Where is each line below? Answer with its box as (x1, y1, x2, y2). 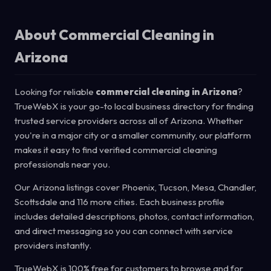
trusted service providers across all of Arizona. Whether (15, 115, 243, 126)
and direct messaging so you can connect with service (15, 225, 233, 237)
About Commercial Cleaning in (15, 26, 214, 44)
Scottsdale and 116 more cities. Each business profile (15, 196, 224, 207)
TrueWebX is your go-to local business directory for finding (15, 100, 253, 112)
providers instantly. (15, 240, 91, 251)
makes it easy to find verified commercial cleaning (15, 144, 217, 155)
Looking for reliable (15, 86, 96, 97)
